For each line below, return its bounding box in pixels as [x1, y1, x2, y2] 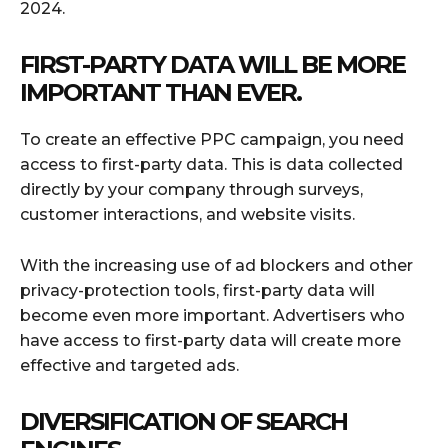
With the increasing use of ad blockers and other [20, 255, 413, 275]
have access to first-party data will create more [20, 330, 401, 350]
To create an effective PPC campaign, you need [20, 129, 404, 149]
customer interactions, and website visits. [20, 204, 355, 224]
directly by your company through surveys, [20, 179, 363, 199]
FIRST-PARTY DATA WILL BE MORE [20, 49, 405, 79]
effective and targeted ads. [20, 355, 239, 375]
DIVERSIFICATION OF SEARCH [20, 406, 347, 436]
